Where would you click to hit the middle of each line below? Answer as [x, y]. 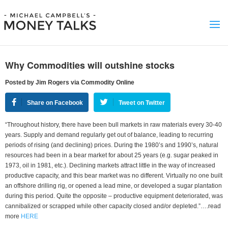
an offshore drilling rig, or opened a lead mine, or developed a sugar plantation [113, 186]
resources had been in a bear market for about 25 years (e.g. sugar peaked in [112, 155]
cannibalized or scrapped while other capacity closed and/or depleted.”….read [113, 206]
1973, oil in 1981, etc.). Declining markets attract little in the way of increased [110, 165]
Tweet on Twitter [142, 103]
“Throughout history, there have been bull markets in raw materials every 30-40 [113, 125]
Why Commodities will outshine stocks [90, 65]
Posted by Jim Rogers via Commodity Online [70, 82]
